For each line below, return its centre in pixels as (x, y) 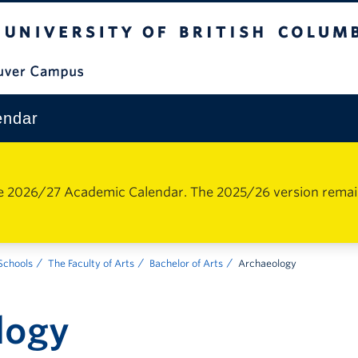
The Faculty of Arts (91, 263)
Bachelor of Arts (186, 263)
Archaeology (267, 263)
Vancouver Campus (283, 70)
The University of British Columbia (114, 12)
